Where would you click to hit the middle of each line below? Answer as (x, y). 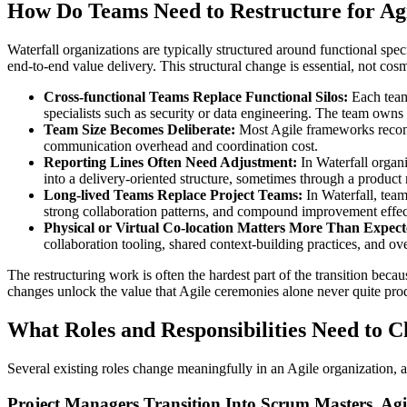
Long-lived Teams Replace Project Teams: (173, 195)
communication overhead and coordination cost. (181, 146)
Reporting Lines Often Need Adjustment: (170, 163)
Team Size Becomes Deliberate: (139, 130)
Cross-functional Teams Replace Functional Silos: (196, 97)
